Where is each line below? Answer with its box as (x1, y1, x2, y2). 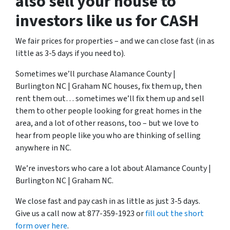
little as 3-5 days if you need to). (15, 48, 125, 59)
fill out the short (145, 208, 204, 219)
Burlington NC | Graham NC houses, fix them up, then (15, 81, 202, 92)
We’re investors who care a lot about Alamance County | (15, 163, 211, 174)
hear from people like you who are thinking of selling (15, 130, 201, 141)
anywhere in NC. (15, 142, 71, 154)
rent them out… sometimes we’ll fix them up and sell (15, 93, 204, 104)
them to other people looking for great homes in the (15, 105, 202, 117)
